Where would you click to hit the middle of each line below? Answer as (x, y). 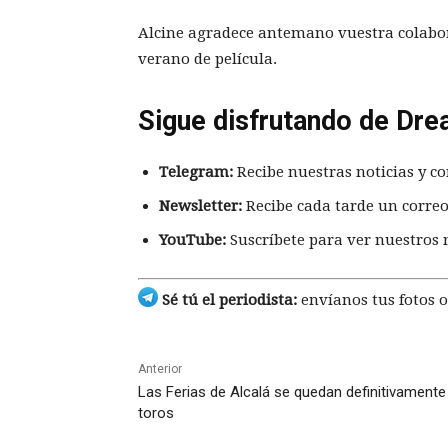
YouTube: (192, 239)
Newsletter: (200, 205)
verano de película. (207, 58)
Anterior (160, 369)
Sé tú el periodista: (227, 300)
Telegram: (196, 171)
